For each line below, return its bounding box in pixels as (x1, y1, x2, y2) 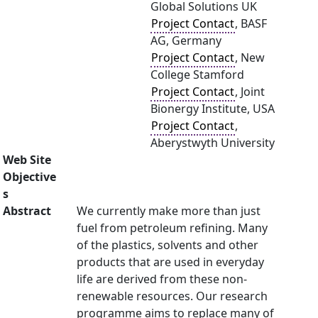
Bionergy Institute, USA (150, 101, 275, 116)
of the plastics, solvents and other (77, 237, 258, 253)
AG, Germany (150, 33, 221, 48)
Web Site (3, 152, 51, 168)
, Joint (235, 84, 265, 99)
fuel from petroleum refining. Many (77, 220, 268, 236)
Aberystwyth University (150, 135, 275, 150)
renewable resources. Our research (77, 288, 268, 304)
